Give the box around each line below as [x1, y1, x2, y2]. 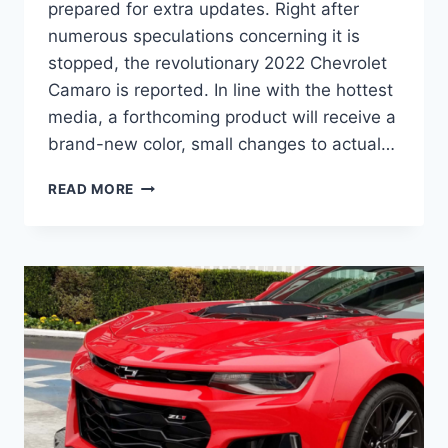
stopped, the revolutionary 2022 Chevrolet [48, 53, 387, 74]
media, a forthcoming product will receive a [48, 107, 396, 128]
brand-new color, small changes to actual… [48, 134, 395, 155]
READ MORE [48, 181, 135, 198]
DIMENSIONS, [133, 260, 232, 277]
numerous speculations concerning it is [48, 26, 360, 47]
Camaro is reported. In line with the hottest [48, 80, 393, 101]
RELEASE [133, 281, 198, 298]
